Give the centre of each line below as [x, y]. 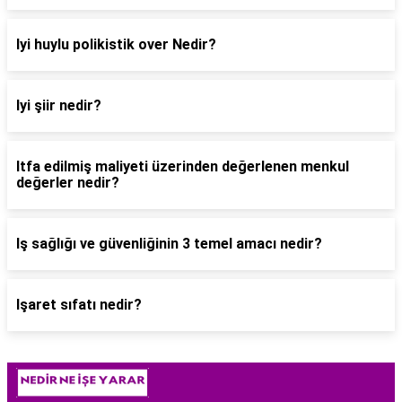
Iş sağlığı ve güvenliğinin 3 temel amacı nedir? [169, 244]
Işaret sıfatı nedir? [79, 305]
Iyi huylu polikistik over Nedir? [116, 44]
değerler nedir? [68, 183]
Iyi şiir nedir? [59, 105]
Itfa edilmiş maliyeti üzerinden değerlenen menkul [183, 166]
